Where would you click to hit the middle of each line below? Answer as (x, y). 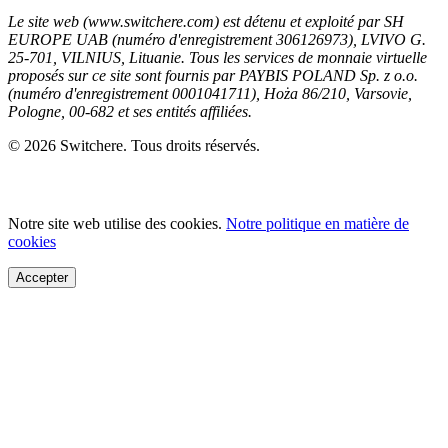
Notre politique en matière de (317, 223)
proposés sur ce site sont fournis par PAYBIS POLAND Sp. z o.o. (213, 75)
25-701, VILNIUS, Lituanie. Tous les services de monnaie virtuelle (217, 57)
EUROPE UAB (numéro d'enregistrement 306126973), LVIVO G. (217, 39)
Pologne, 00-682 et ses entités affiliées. (130, 111)
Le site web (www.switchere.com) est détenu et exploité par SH (206, 21)
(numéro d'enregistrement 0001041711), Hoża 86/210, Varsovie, (210, 93)
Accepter (42, 277)
